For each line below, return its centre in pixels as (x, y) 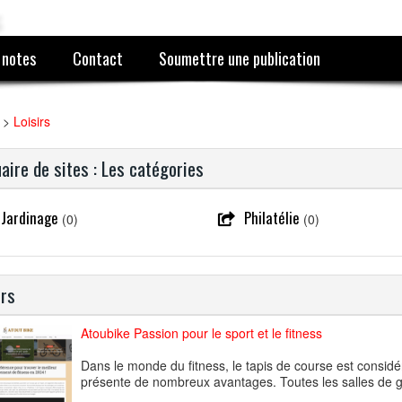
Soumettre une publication (240, 58)
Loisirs (32, 121)
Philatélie (271, 218)
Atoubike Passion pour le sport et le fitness (201, 333)
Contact (97, 58)
